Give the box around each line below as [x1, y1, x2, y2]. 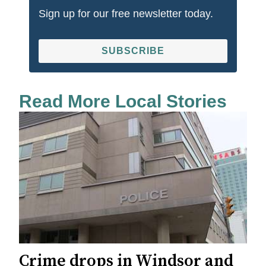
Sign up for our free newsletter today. [39, 7, 213, 20]
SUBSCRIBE [102, 45, 164, 56]
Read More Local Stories [19, 91, 227, 111]
